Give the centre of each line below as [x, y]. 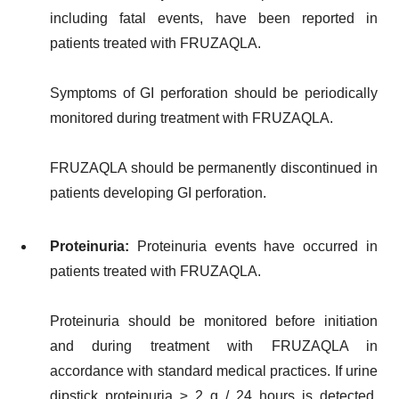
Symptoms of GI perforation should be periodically [214, 93]
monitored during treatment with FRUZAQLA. [191, 118]
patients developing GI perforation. [158, 192]
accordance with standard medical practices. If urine [214, 370]
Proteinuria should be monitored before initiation [214, 321]
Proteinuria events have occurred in [257, 246]
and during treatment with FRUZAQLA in [214, 346]
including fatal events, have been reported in [214, 18]
